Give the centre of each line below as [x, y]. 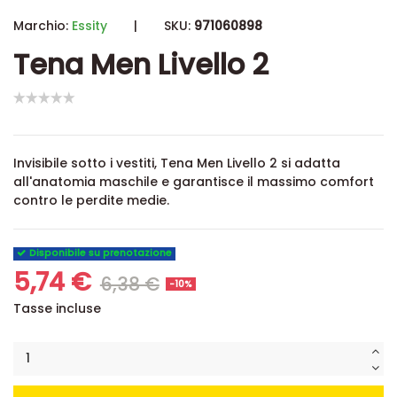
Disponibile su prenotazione [100, 253]
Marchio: [41, 26]
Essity [90, 26]
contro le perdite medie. [91, 201]
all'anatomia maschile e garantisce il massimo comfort [194, 182]
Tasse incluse [57, 309]
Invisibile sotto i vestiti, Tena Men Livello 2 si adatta [177, 163]
